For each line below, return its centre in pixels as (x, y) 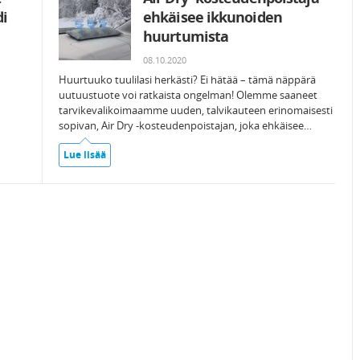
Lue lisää (85, 155)
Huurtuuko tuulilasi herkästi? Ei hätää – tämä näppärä (187, 80)
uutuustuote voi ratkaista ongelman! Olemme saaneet (188, 95)
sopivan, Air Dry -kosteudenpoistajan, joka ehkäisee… (185, 125)
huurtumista (186, 36)
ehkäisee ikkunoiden (213, 17)
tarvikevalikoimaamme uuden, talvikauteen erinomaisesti (196, 110)
